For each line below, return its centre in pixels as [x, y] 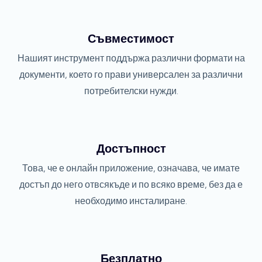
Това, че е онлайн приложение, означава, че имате [131, 168]
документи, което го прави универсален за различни [131, 75]
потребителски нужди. [131, 91]
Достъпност [131, 149]
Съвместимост [131, 39]
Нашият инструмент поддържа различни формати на [131, 58]
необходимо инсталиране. [131, 201]
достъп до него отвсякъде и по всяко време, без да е [131, 185]
